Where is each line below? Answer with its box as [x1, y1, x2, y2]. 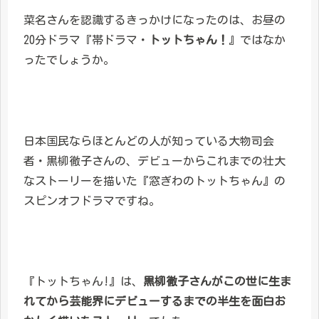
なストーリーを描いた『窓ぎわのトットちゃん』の [23, 174, 286, 187]
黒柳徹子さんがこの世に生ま [143, 276, 291, 288]
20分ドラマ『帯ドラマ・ [23, 34, 149, 46]
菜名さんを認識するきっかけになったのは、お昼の [23, 14, 286, 26]
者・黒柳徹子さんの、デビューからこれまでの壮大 [23, 155, 286, 167]
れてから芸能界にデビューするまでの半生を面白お [23, 296, 286, 308]
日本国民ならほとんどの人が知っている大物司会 [23, 135, 274, 147]
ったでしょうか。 [23, 54, 115, 66]
